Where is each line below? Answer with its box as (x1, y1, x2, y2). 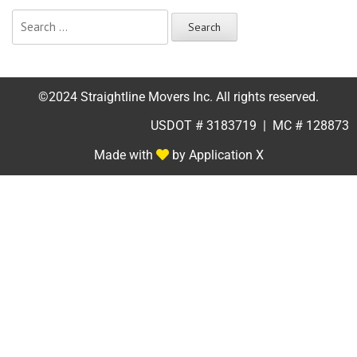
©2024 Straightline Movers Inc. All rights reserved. (38, 88, 319, 104)
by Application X (168, 147, 264, 163)
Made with (93, 147, 156, 163)
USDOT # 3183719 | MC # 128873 (151, 117, 349, 133)
